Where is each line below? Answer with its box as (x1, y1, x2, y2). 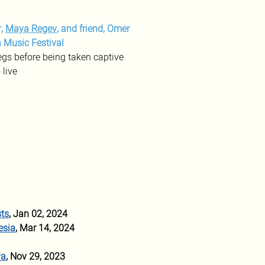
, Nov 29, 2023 (6, 250, 67, 264)
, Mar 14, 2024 (15, 221, 75, 235)
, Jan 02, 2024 (9, 207, 67, 221)
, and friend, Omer (57, 22, 132, 36)
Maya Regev (5, 22, 57, 36)
